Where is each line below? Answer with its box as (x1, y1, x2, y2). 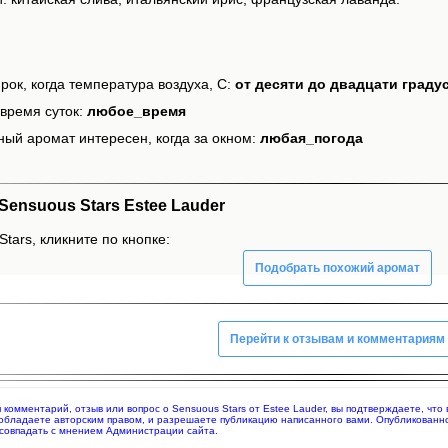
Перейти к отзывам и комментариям (230, 331, 445, 346)
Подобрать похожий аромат (255, 260, 420, 275)
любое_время (87, 103, 186, 120)
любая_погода (260, 130, 363, 147)
